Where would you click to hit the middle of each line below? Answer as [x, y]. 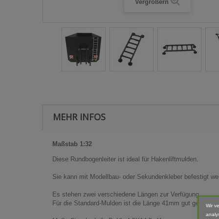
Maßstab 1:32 [72, 144]
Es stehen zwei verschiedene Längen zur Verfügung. [127, 194]
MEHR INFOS [79, 117]
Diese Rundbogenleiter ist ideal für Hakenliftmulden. [125, 159]
